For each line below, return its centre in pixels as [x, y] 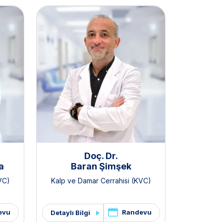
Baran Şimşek [101, 166]
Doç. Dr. [101, 156]
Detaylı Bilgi [70, 212]
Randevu [137, 212]
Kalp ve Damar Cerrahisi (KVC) [101, 181]
